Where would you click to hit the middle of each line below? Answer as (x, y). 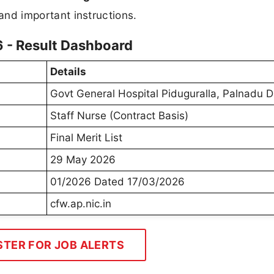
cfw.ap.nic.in (81, 204)
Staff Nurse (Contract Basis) (119, 116)
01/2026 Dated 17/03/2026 (117, 182)
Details (68, 72)
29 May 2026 (83, 160)
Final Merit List (86, 138)
